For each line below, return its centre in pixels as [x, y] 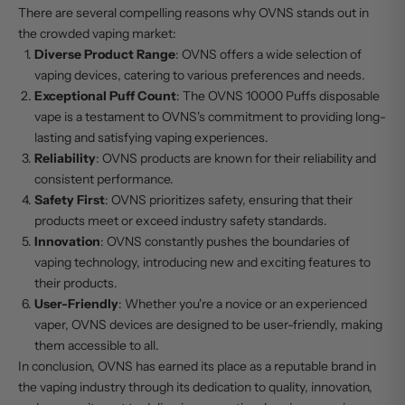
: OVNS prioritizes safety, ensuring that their [229, 199]
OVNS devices [112, 324]
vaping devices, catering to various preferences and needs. [200, 75]
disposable [348, 95]
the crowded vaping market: [97, 33]
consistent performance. [104, 179]
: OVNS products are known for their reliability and [236, 158]
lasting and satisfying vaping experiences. [151, 137]
